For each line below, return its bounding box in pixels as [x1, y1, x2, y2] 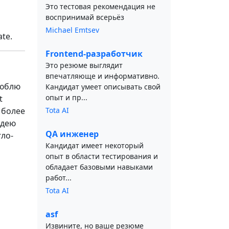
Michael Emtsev [45, 25, 99, 35]
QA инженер [45, 128, 99, 140]
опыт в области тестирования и [45, 151, 158, 161]
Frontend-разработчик [45, 48, 143, 59]
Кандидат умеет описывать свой [45, 82, 161, 91]
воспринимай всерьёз [45, 12, 124, 22]
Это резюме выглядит [45, 60, 123, 70]
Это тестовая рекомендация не [45, 2, 155, 11]
